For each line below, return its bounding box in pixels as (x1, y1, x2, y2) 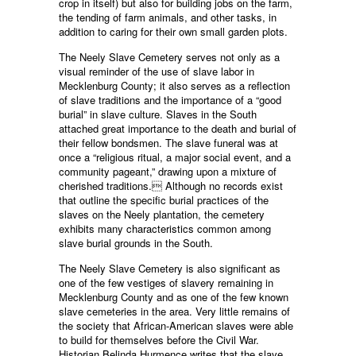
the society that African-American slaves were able (59, 318, 293, 334)
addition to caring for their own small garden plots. (59, 24, 288, 40)
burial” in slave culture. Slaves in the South (59, 106, 257, 122)
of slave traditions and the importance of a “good (59, 92, 281, 108)
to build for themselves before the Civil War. (59, 332, 259, 348)
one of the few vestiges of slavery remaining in (59, 275, 273, 291)
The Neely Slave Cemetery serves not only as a (59, 49, 280, 65)
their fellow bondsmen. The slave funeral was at (59, 135, 278, 151)
